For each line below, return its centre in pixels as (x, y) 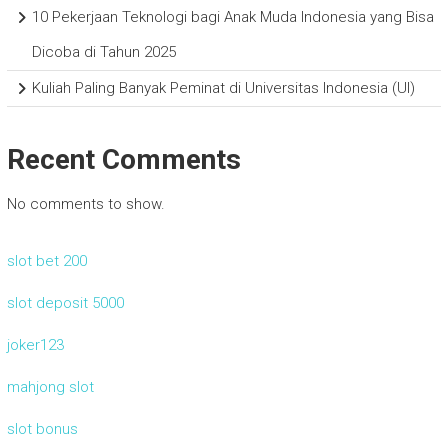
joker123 (35, 345)
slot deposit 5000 (65, 303)
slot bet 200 (46, 261)
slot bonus (42, 429)
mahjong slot (50, 387)
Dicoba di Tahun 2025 (103, 52)
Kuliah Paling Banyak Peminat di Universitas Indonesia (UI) (223, 88)
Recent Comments (123, 160)
